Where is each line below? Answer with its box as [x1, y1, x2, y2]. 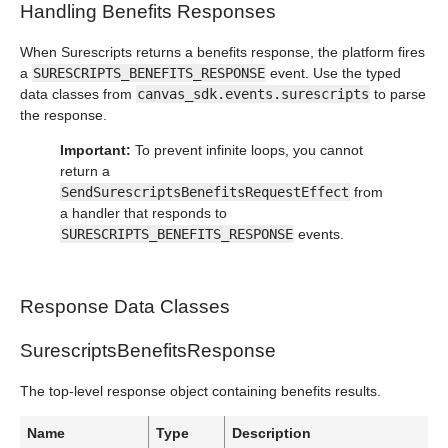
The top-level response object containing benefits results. [20, 383, 381, 399]
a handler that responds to [60, 205, 227, 221]
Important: [60, 142, 131, 158]
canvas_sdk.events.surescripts [137, 86, 369, 102]
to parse [370, 86, 426, 102]
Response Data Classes [20, 296, 230, 317]
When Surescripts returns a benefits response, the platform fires [20, 44, 425, 60]
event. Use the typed [266, 65, 401, 81]
